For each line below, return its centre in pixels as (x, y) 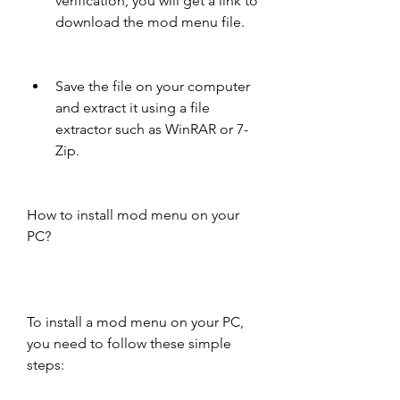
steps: (46, 365)
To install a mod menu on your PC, (135, 322)
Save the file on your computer (153, 86)
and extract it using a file (133, 108)
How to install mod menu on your (133, 215)
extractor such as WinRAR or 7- (152, 129)
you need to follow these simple (129, 343)
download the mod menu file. (150, 22)
